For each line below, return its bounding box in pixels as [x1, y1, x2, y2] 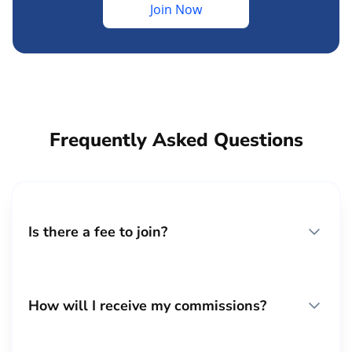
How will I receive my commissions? [28, 295, 266, 315]
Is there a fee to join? [28, 222, 167, 241]
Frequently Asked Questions [49, 126, 303, 152]
